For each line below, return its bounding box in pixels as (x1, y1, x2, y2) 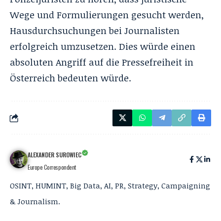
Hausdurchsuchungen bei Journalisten (10, 24, 180, 37)
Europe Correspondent (28, 163, 76, 172)
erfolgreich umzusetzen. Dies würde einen (10, 40, 195, 53)
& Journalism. (10, 196, 60, 207)
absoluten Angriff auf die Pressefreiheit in (10, 56, 193, 69)
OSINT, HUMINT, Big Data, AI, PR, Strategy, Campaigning (10, 181, 210, 191)
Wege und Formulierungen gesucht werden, (10, 8, 204, 22)
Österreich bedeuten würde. (10, 72, 131, 85)
